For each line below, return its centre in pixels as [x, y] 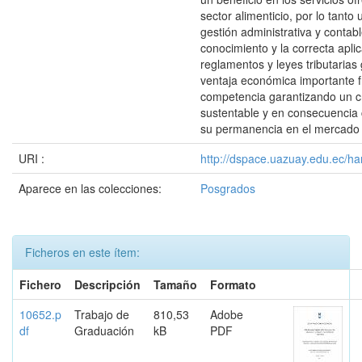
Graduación [104, 330]
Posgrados [228, 188]
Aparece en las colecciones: [90, 188]
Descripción [107, 284]
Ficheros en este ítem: [82, 252]
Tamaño [175, 284]
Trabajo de [102, 314]
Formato [233, 284]
